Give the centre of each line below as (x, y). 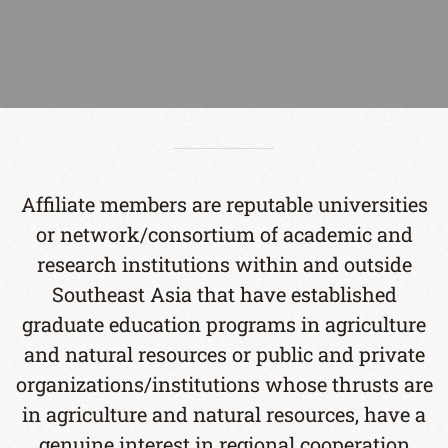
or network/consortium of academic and (224, 234)
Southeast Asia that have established (224, 294)
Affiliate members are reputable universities (224, 204)
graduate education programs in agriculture (224, 324)
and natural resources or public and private (224, 354)
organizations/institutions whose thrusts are (224, 384)
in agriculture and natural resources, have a (224, 414)
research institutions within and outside (224, 264)
